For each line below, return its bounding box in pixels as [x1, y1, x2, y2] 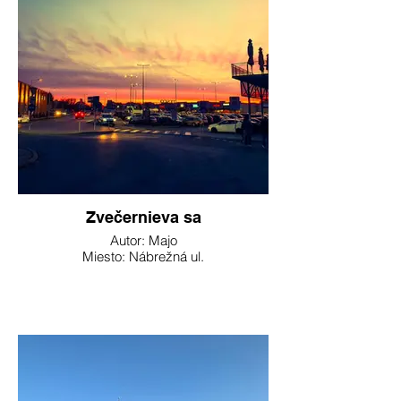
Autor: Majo [109, 232, 177, 249]
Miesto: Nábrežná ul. [82, 248, 204, 265]
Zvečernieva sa [85, 208, 201, 226]
